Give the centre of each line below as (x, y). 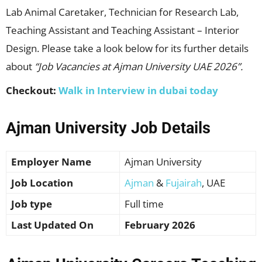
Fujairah (184, 183)
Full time (144, 204)
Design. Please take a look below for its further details (127, 49)
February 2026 (160, 225)
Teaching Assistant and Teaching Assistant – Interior (123, 30)
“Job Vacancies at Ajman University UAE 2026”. (139, 67)
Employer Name (51, 162)
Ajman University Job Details (108, 128)
